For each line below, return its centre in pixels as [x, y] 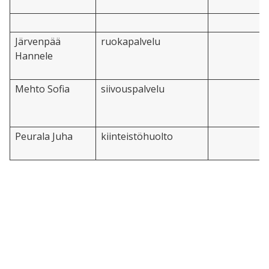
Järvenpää [38, 42]
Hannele [34, 56]
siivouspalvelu [133, 89]
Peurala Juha [44, 137]
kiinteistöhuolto [137, 137]
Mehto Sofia [42, 89]
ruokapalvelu [131, 42]
